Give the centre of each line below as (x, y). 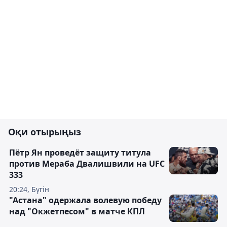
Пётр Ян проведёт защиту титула (80, 153)
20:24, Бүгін (29, 189)
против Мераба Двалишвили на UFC (87, 164)
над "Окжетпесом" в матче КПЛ (77, 211)
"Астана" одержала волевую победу (85, 200)
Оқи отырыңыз (45, 132)
